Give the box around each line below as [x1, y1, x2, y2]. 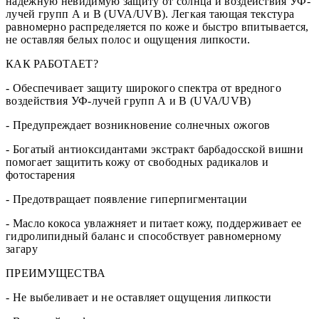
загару [6, 243, 38, 256]
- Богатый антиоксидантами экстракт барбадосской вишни [6, 143, 303, 156]
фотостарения [6, 169, 75, 182]
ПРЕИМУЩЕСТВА [6, 267, 106, 280]
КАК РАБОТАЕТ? [6, 58, 98, 70]
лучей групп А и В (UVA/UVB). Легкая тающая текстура [6, 8, 295, 21]
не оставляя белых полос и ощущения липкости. [6, 33, 251, 46]
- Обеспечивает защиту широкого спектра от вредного [6, 82, 281, 95]
